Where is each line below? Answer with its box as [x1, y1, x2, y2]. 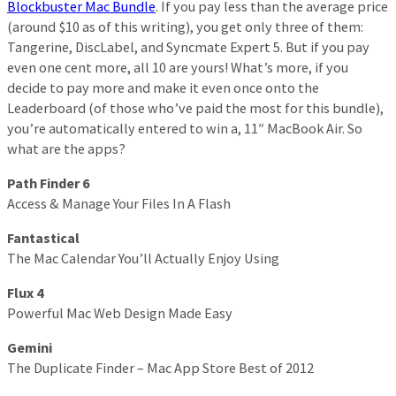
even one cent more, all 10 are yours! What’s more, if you [7, 57, 348, 76]
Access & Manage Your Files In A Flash [7, 194, 231, 212]
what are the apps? [7, 139, 126, 157]
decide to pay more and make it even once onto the [7, 78, 319, 96]
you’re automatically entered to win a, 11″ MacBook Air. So [7, 118, 362, 137]
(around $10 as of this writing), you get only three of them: [7, 17, 363, 35]
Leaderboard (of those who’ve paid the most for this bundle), [7, 98, 384, 117]
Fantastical [7, 229, 80, 247]
